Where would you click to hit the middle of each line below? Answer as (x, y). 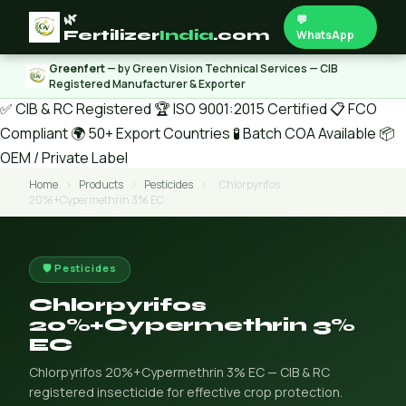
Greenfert (77, 68)
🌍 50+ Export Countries (150, 133)
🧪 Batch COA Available (304, 133)
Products (101, 184)
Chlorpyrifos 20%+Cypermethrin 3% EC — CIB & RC (179, 372)
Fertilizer (111, 35)
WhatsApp (326, 35)
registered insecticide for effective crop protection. (186, 392)
